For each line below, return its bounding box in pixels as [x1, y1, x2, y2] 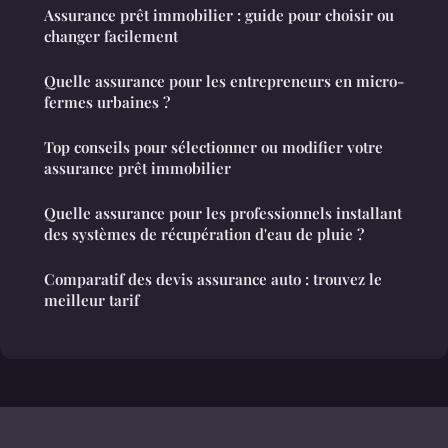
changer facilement [44, 25, 178, 46]
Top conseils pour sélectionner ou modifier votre [44, 136, 383, 157]
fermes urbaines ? [44, 91, 170, 112]
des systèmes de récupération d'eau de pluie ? [44, 223, 364, 244]
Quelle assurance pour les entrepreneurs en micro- [44, 70, 404, 91]
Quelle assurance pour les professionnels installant [44, 202, 402, 223]
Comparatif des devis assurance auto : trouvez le [44, 268, 382, 289]
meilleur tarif [44, 289, 139, 310]
